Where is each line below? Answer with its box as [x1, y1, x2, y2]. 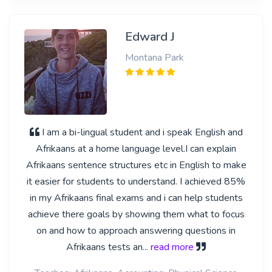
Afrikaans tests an [66, 240, 143, 254]
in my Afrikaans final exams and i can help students [29, 191, 243, 205]
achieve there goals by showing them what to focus [27, 208, 245, 221]
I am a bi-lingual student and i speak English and [41, 126, 243, 139]
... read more [143, 240, 194, 254]
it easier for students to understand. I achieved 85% [27, 175, 245, 188]
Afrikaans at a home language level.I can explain [36, 142, 236, 155]
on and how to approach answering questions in [36, 224, 236, 237]
